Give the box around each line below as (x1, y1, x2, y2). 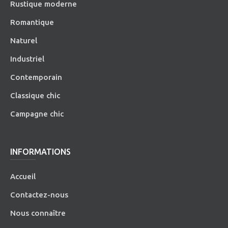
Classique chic (10, 91, 61, 100)
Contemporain (10, 72, 63, 81)
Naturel (10, 36, 38, 45)
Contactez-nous (10, 190, 69, 199)
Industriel (10, 54, 45, 63)
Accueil (10, 172, 36, 181)
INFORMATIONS (10, 147, 71, 156)
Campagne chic (10, 109, 64, 118)
